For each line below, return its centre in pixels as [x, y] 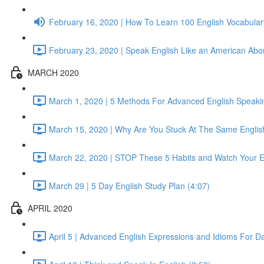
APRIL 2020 [50, 208]
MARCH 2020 [53, 72]
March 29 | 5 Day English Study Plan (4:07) [129, 185]
